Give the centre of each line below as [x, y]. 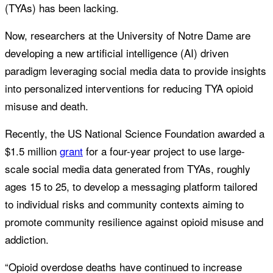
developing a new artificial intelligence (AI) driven [117, 53]
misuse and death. [48, 106]
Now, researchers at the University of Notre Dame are [128, 35]
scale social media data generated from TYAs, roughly [128, 169]
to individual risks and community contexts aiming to [124, 204]
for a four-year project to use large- [164, 151]
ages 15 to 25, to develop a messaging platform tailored [131, 186]
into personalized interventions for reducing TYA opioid [129, 88]
